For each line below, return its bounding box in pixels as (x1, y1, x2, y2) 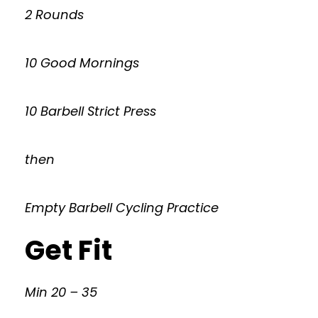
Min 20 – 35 (25, 283, 97, 301)
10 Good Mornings (25, 54, 139, 72)
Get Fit (25, 231, 112, 269)
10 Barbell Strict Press (25, 102, 156, 120)
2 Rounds (25, 6, 84, 23)
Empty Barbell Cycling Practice (25, 199, 219, 216)
